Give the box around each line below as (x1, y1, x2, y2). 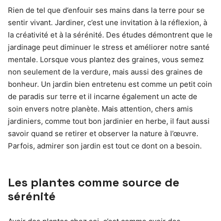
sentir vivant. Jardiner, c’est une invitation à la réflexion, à (8, 18, 207, 27)
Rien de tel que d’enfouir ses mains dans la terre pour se (8, 5, 205, 15)
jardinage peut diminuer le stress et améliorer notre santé (8, 42, 210, 52)
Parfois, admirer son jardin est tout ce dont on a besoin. (8, 141, 202, 150)
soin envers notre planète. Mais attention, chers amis (8, 104, 193, 113)
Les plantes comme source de (8, 175, 180, 190)
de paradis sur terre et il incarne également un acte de (8, 92, 197, 101)
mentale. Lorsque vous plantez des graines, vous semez (8, 55, 204, 64)
